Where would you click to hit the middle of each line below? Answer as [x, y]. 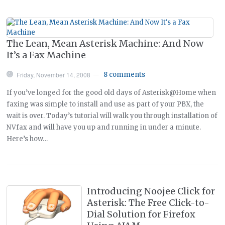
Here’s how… [27, 139]
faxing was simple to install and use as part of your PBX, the [105, 104]
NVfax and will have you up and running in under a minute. [104, 127]
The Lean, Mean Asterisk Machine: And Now [105, 43]
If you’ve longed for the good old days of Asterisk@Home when [111, 92]
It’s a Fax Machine [46, 55]
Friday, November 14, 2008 [54, 74]
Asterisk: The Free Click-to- [148, 202]
